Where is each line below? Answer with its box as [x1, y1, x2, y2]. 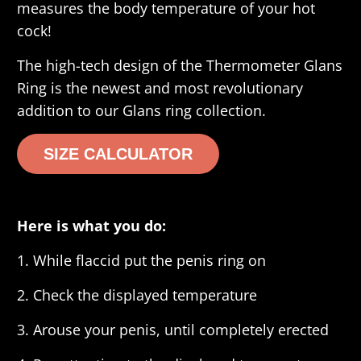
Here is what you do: [17, 216, 167, 236]
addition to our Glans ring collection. [17, 101, 267, 121]
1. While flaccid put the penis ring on [17, 251, 267, 271]
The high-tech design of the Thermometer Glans [17, 56, 343, 76]
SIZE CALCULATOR [44, 145, 193, 164]
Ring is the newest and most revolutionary [17, 78, 304, 98]
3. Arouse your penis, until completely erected [17, 320, 330, 340]
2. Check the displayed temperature [17, 285, 262, 305]
